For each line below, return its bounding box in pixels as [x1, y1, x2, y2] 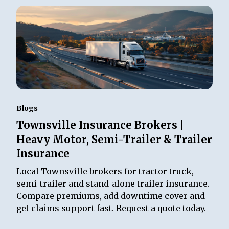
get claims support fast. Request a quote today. [16, 203, 207, 214]
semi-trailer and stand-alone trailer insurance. [16, 178, 210, 189]
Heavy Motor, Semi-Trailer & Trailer [16, 133, 213, 146]
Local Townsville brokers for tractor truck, [16, 166, 194, 177]
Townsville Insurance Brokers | [16, 119, 185, 132]
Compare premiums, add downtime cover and [16, 191, 205, 201]
